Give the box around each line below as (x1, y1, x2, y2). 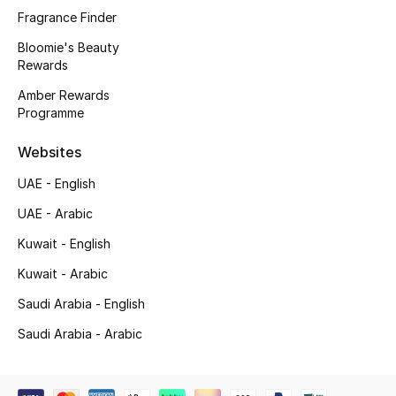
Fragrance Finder (18, 9, 117, 25)
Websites (18, 142, 81, 161)
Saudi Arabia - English (18, 295, 145, 311)
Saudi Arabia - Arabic (18, 325, 142, 341)
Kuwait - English (18, 235, 110, 251)
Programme (18, 104, 84, 120)
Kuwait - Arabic (18, 265, 108, 281)
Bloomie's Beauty (18, 39, 119, 55)
